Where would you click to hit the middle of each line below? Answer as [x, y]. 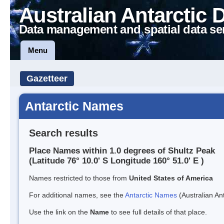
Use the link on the [59, 212]
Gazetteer [47, 78]
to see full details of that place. [158, 212]
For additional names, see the [77, 195]
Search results [63, 133]
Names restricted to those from [79, 178]
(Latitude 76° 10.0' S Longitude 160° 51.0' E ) [116, 161]
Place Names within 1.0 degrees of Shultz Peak [122, 151]
